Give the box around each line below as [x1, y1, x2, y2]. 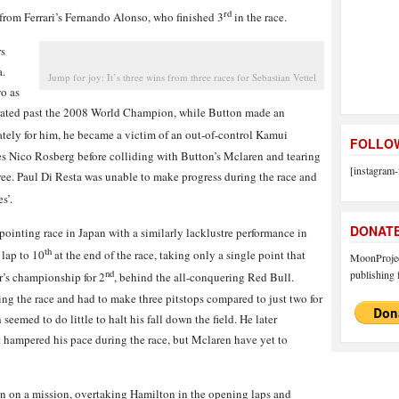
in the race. [232, 9, 287, 26]
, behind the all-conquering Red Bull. [114, 269, 294, 286]
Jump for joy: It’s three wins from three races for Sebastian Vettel [47, 70, 316, 85]
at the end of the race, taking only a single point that [52, 247, 305, 264]
